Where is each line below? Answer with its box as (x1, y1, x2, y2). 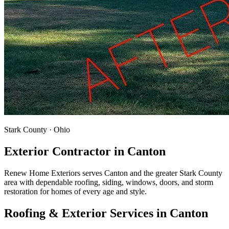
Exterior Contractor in (4, 144, 124, 158)
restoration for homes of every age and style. (4, 187, 147, 196)
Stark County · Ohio (4, 125, 70, 134)
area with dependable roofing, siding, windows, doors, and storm (4, 177, 213, 187)
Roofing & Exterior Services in (4, 206, 170, 220)
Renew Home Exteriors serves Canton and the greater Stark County (4, 168, 222, 177)
